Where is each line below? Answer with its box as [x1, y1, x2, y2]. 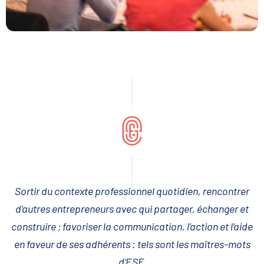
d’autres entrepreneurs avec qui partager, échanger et [15, 202, 249, 216]
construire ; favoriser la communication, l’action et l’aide [11, 220, 253, 233]
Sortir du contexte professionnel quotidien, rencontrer [15, 184, 249, 198]
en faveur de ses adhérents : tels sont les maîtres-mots [14, 237, 250, 251]
